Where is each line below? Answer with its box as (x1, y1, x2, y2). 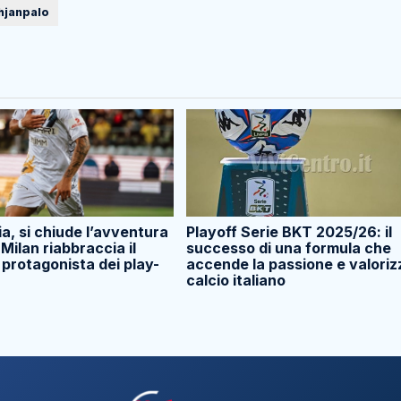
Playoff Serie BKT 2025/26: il (186, 223, 392, 242)
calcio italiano (186, 271, 286, 290)
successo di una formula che (186, 239, 391, 258)
